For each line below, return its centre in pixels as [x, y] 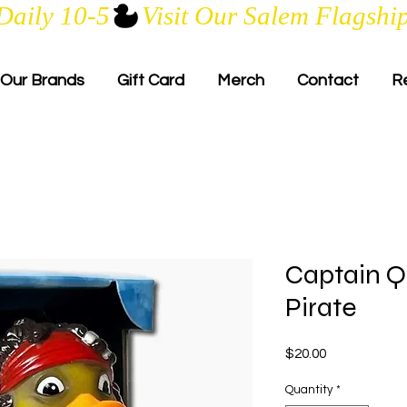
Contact [328, 80]
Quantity [309, 390]
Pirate [321, 308]
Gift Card [151, 80]
